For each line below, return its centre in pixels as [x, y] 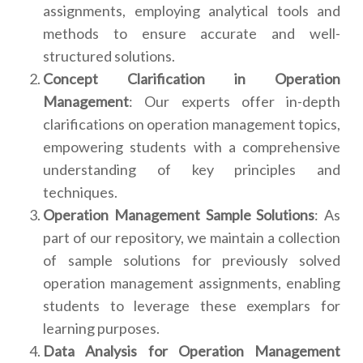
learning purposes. [101, 329]
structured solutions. [109, 56]
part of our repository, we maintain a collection [192, 238]
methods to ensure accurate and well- [192, 34]
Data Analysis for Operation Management [192, 351]
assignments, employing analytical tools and [192, 11]
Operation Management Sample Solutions [179, 215]
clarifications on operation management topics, [192, 124]
